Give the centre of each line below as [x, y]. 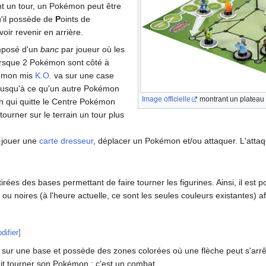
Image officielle [166, 99]
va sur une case [83, 75]
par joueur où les [92, 49]
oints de [75, 19]
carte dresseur [66, 140]
